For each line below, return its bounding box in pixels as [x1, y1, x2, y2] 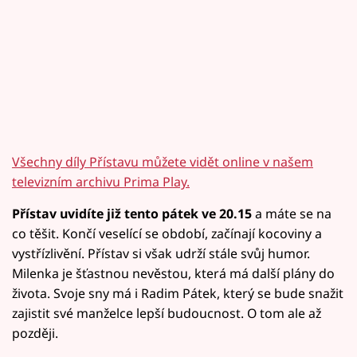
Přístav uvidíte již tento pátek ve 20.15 [12, 204, 252, 222]
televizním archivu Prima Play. [12, 172, 190, 190]
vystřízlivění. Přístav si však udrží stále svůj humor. [12, 244, 310, 262]
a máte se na [252, 204, 331, 222]
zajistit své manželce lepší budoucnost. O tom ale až [12, 304, 321, 322]
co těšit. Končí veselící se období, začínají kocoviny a [12, 224, 322, 242]
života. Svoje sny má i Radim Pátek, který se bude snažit [12, 284, 343, 302]
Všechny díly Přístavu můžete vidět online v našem [12, 152, 313, 171]
